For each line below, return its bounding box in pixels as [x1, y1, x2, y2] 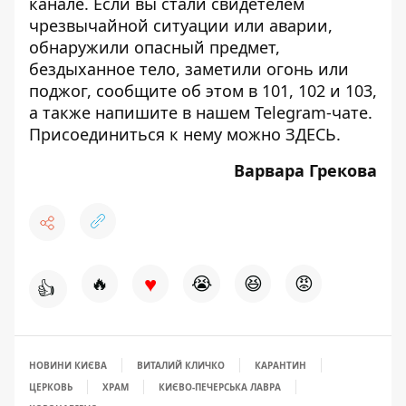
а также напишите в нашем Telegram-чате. [29, 101, 372, 124]
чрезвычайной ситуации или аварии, [29, 14, 333, 37]
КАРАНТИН [255, 359, 306, 372]
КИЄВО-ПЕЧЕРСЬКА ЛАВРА [159, 381, 281, 394]
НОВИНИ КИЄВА [29, 359, 107, 372]
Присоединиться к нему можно [29, 123, 285, 146]
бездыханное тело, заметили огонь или [29, 58, 349, 81]
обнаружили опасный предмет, [29, 36, 280, 59]
